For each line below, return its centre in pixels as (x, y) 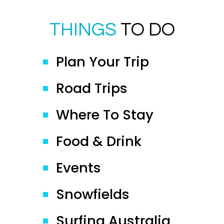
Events (78, 168)
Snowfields (93, 194)
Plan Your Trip (102, 62)
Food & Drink (99, 141)
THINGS (85, 30)
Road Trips (92, 88)
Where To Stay (105, 115)
